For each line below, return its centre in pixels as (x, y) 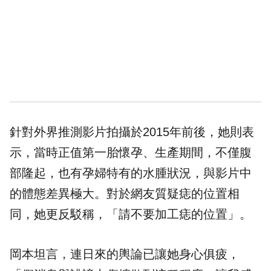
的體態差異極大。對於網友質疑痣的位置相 (125, 194)
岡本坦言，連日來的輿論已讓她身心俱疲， (125, 254)
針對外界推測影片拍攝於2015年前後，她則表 (132, 132)
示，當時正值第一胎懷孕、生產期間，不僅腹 (131, 153)
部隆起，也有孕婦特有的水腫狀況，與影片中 (131, 173)
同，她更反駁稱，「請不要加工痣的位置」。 (131, 214)
